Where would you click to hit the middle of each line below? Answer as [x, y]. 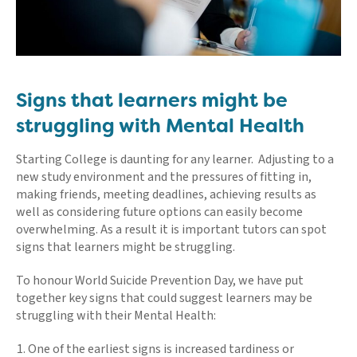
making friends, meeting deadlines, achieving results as [166, 194]
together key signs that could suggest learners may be [164, 298]
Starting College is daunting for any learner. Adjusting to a [175, 159]
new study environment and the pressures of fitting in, [164, 177]
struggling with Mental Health [160, 126]
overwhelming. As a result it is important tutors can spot [171, 229]
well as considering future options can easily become [159, 212]
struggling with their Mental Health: [116, 315]
